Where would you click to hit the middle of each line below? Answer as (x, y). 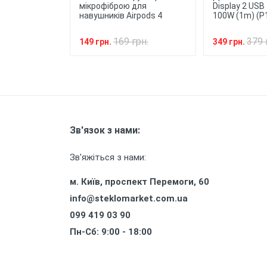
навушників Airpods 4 (121, 15)
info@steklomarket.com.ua (129, 198)
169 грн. (131, 41)
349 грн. (230, 42)
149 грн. (96, 42)
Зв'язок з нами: (105, 130)
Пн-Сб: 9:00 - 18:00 (111, 232)
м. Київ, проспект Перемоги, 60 (139, 182)
